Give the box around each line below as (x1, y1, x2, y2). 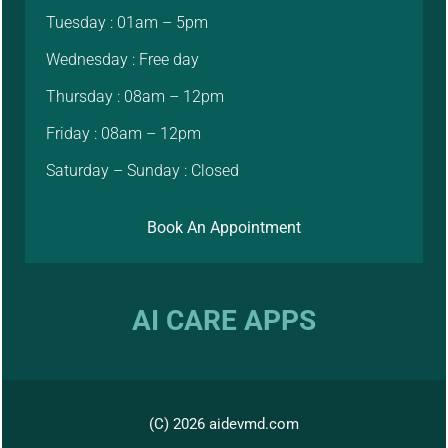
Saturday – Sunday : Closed (46, 161, 240, 181)
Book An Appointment (147, 217, 301, 237)
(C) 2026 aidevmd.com (149, 414, 299, 433)
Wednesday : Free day (46, 50, 200, 70)
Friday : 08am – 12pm (46, 124, 202, 144)
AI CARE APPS (132, 304, 316, 338)
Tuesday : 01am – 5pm (46, 13, 209, 33)
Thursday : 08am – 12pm (46, 87, 225, 107)
